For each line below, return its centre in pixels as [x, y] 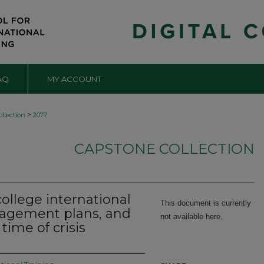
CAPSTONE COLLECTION [164, 149]
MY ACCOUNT [74, 79]
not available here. [192, 217]
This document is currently [206, 203]
